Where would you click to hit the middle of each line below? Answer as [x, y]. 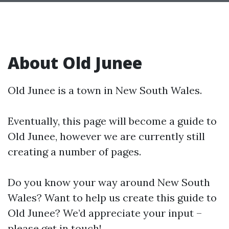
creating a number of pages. [74, 151]
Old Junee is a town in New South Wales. [105, 90]
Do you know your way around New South [109, 182]
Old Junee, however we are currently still [106, 136]
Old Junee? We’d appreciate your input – [105, 213]
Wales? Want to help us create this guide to [112, 197]
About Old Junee [75, 62]
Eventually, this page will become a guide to [112, 121]
